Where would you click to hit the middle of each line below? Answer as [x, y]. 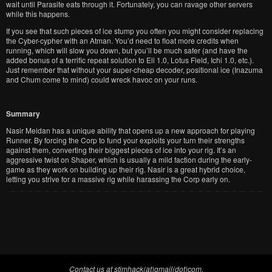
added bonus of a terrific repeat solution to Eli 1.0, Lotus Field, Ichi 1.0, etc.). [130, 60]
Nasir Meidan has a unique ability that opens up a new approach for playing [131, 130]
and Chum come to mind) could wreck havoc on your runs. [102, 79]
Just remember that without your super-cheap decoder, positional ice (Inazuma [134, 70]
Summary [23, 114]
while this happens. [38, 14]
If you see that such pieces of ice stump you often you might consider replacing [135, 31]
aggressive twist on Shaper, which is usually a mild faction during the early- [129, 159]
